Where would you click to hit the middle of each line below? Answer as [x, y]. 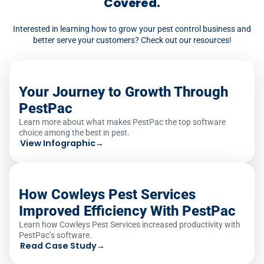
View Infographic [58, 143]
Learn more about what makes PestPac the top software [122, 122]
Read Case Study [58, 245]
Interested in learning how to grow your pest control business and [132, 29]
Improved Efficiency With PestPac [127, 211]
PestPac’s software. [55, 235]
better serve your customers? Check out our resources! [132, 40]
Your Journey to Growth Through [123, 92]
